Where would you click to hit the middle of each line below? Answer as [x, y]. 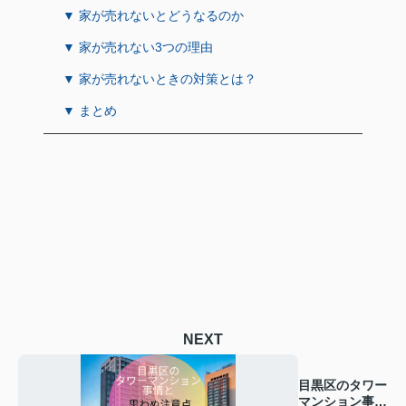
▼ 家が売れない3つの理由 [138, 47]
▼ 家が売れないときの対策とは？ [159, 79]
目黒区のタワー [343, 386]
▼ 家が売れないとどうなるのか [153, 15]
